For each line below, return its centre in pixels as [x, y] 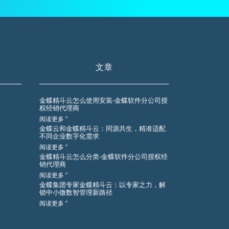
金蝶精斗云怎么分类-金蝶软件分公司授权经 [104, 156]
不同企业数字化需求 [69, 136]
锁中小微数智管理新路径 [76, 192]
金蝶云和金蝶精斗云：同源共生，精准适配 [102, 128]
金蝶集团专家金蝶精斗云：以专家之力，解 [102, 185]
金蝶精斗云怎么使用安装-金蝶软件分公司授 [104, 100]
